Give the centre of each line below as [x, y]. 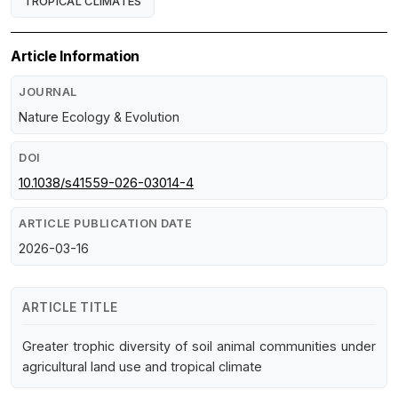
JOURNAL [48, 92]
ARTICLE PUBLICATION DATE [105, 223]
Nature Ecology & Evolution [99, 116]
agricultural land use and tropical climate [142, 366]
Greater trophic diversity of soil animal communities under [199, 346]
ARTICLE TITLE [70, 307]
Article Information [75, 56]
